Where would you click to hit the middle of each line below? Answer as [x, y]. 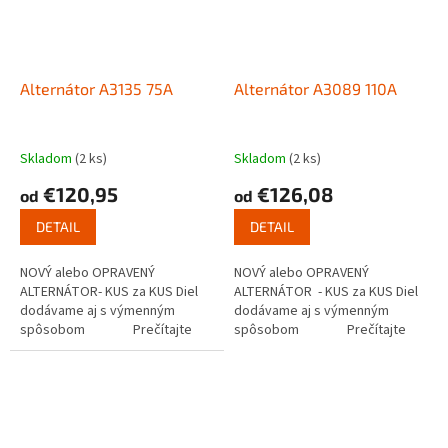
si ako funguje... [66, 349]
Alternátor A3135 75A [96, 89]
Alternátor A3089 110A [315, 89]
